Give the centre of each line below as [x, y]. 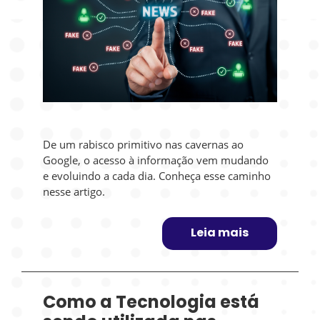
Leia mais [219, 234]
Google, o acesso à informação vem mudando [156, 160]
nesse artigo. [74, 192]
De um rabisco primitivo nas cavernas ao [144, 145]
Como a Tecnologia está [151, 304]
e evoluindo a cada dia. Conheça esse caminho [157, 176]
